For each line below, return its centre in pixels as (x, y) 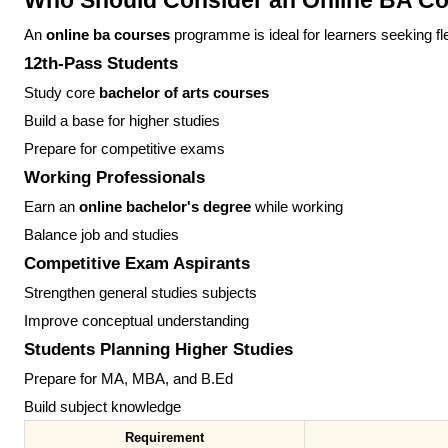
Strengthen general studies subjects (140, 293)
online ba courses (108, 35)
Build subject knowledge (102, 407)
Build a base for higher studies (122, 121)
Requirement (164, 438)
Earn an (51, 207)
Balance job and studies (101, 235)
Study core (61, 93)
